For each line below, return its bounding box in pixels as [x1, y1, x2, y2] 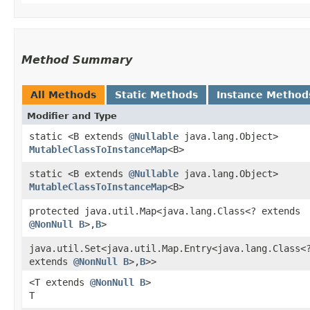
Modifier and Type [27, 110, 117, 121]
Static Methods [115, 89, 198, 100]
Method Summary [21, 53, 132, 66]
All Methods [30, 89, 96, 100]
